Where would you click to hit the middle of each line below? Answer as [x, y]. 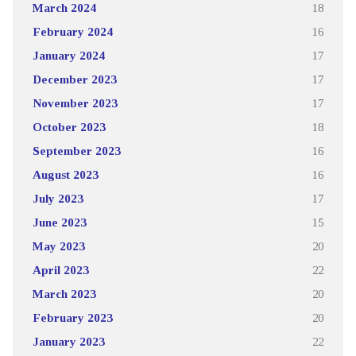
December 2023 [74, 79]
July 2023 [58, 198]
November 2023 [75, 103]
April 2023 [60, 269]
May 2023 [58, 246]
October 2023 [69, 126]
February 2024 [72, 31]
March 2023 [64, 293]
